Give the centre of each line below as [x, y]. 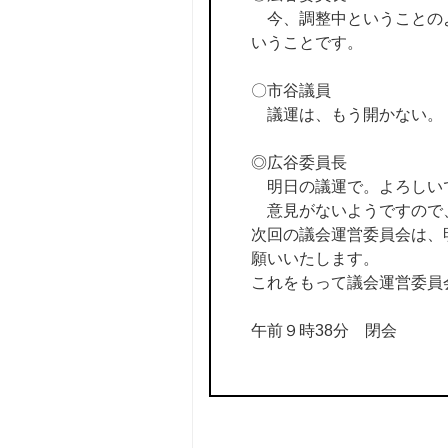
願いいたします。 [314, 259]
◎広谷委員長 [298, 163]
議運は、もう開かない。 [346, 115]
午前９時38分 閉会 [323, 331]
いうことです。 [306, 43]
